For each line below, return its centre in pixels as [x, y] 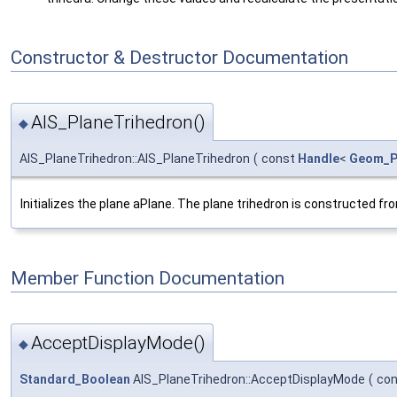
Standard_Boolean [75, 379]
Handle [319, 159]
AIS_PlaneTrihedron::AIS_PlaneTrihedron [135, 159]
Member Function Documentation [148, 278]
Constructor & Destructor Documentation [179, 58]
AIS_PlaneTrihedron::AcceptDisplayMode [248, 379]
